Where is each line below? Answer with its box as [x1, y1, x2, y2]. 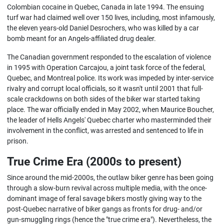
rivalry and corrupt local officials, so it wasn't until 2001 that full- [7, 84, 203, 93]
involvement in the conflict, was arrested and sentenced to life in [7, 126, 204, 135]
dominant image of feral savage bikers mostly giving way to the [7, 194, 202, 203]
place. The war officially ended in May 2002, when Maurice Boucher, [7, 105, 214, 114]
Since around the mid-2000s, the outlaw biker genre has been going [7, 173, 214, 182]
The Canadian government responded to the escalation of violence [7, 52, 211, 61]
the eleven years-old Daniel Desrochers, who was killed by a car [7, 23, 199, 32]
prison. [7, 136, 29, 145]
